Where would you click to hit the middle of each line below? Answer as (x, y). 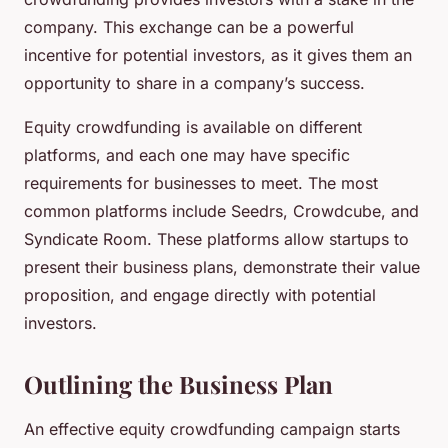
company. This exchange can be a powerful (189, 27)
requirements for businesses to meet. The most (201, 183)
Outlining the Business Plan (178, 384)
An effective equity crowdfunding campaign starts (212, 429)
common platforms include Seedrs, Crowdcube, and (221, 211)
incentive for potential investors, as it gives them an (218, 55)
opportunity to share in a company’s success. (194, 83)
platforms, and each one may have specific (187, 155)
